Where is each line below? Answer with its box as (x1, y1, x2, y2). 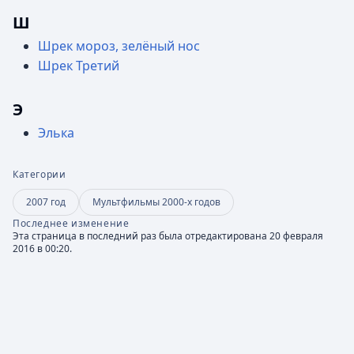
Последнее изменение (13, 217, 130, 230)
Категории (13, 168, 66, 181)
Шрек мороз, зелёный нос (38, 37, 200, 55)
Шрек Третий (38, 57, 119, 74)
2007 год (26, 195, 66, 209)
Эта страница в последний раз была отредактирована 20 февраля (13, 229, 323, 243)
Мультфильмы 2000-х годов (92, 195, 220, 209)
